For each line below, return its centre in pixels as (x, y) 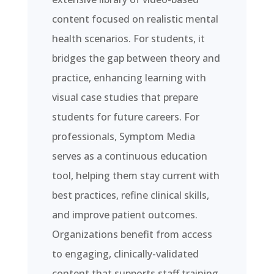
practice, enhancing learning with (129, 77)
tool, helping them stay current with (135, 175)
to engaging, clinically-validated (125, 254)
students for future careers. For (125, 117)
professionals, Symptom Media (123, 136)
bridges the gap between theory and (136, 58)
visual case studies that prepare (125, 97)
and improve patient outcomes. (124, 214)
